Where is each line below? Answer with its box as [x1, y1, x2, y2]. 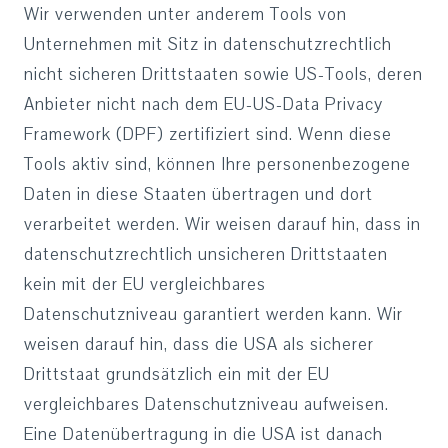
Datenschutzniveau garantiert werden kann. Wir [24, 303, 403, 326]
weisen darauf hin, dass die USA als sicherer [24, 333, 374, 356]
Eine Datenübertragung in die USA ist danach [24, 423, 383, 446]
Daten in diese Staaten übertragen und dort [24, 183, 373, 206]
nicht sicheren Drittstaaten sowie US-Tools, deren [24, 63, 423, 86]
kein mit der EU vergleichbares [24, 273, 266, 296]
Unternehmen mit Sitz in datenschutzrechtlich [24, 33, 392, 56]
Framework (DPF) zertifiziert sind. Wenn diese [24, 123, 392, 146]
